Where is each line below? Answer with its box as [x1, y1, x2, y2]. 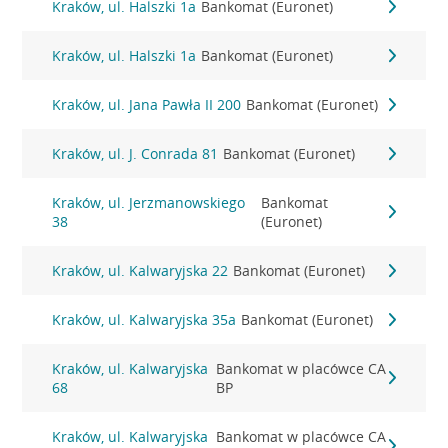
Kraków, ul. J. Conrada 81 [52, 144, 219, 163]
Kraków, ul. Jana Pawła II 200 [52, 95, 242, 114]
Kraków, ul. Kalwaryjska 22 [52, 261, 229, 280]
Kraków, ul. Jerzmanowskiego [52, 193, 246, 212]
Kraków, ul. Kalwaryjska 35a [52, 310, 237, 329]
